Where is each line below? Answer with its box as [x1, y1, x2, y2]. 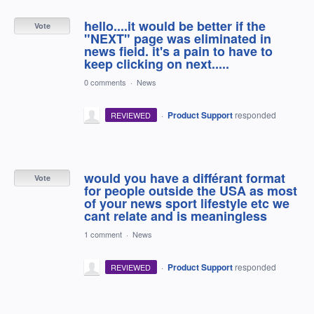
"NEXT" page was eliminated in [84, 29, 271, 48]
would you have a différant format [84, 168, 285, 187]
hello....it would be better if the [84, 16, 266, 35]
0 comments [84, 76, 126, 88]
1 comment [84, 228, 122, 240]
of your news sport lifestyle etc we [84, 193, 289, 212]
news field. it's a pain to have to [84, 41, 273, 60]
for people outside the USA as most [84, 181, 297, 200]
